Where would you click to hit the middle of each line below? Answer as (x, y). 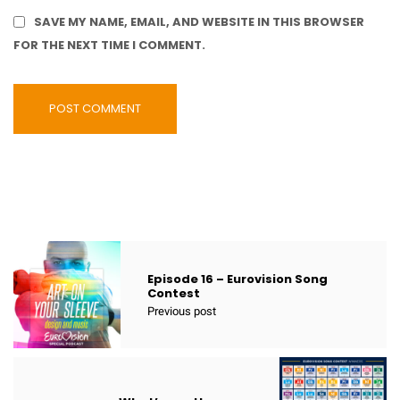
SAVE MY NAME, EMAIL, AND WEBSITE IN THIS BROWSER (199, 22)
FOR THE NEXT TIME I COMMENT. (109, 46)
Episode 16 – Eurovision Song (237, 279)
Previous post (182, 312)
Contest (174, 294)
